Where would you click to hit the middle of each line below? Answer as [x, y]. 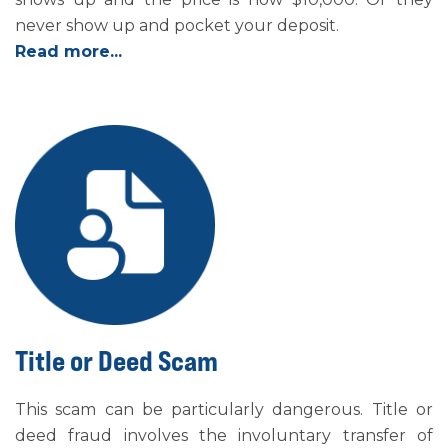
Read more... [68, 51]
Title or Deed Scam [116, 361]
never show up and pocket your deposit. [177, 25]
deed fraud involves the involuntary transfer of [224, 435]
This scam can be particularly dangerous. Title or [224, 409]
